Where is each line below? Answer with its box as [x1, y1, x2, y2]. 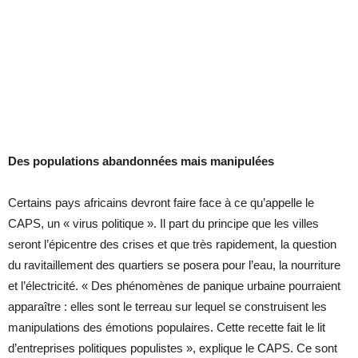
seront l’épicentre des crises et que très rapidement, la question [8, 237, 336, 252]
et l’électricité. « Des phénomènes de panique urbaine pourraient [8, 279, 340, 293]
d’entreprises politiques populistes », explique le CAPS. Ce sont [8, 341, 337, 356]
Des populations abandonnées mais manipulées [8, 154, 274, 169]
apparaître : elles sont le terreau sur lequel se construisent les [8, 300, 327, 314]
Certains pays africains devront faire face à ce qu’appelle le [8, 196, 314, 210]
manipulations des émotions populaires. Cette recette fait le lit [8, 320, 325, 335]
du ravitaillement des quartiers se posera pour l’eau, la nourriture [8, 258, 340, 272]
